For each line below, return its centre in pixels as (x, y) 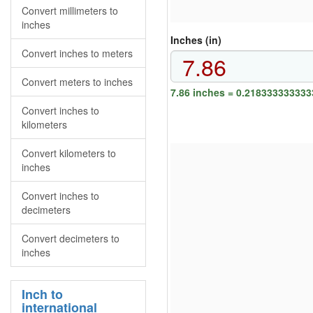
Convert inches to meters (77, 53)
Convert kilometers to (69, 153)
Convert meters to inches (77, 82)
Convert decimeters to (71, 238)
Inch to (42, 294)
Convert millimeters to (70, 10)
